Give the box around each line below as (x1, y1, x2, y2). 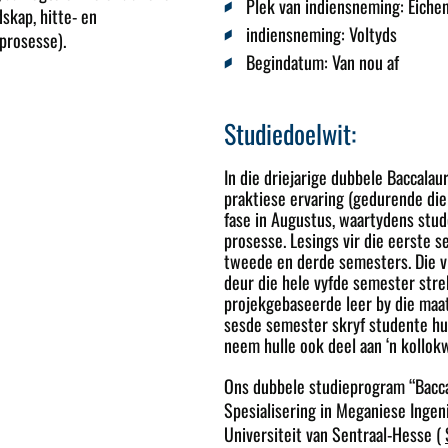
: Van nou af (323, 49, 399, 76)
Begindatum (245, 49, 324, 76)
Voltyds (348, 20, 397, 47)
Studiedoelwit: (224, 114, 356, 154)
